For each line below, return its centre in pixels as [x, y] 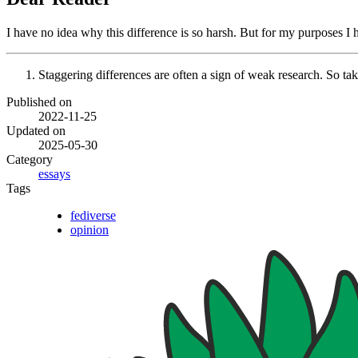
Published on [39, 102]
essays [54, 174]
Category [30, 160]
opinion [89, 230]
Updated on [36, 131]
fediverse [93, 216]
